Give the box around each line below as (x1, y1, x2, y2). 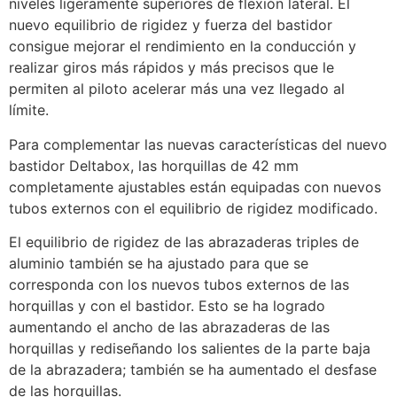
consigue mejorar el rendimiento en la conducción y (9, 37, 356, 56)
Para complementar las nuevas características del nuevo (9, 135, 387, 153)
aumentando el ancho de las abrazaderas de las (9, 317, 330, 336)
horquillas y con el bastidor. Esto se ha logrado (9, 296, 325, 315)
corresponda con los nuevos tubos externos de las (9, 275, 349, 293)
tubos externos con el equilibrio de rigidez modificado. (9, 198, 378, 217)
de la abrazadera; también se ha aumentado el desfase (9, 360, 377, 378)
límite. (9, 101, 49, 120)
